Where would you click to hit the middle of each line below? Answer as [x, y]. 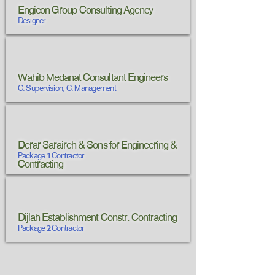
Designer [31, 21]
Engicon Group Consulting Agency [85, 11]
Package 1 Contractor [51, 157]
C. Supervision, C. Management [67, 89]
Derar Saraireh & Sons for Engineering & [97, 146]
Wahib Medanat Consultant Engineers [93, 78]
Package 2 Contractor [51, 229]
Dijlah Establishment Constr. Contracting [97, 218]
